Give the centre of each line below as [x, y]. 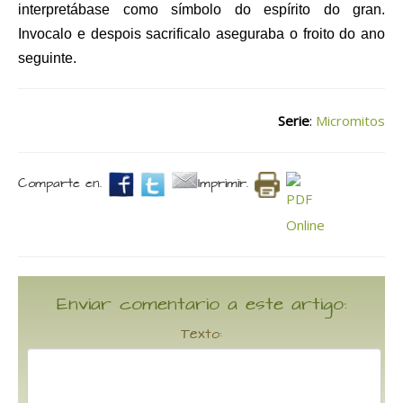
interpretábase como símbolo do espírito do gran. [201, 10]
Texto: [201, 335]
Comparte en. [60, 184]
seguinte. [49, 58]
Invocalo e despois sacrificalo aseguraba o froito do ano [201, 34]
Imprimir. [223, 184]
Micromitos [350, 121]
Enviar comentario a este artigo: [201, 305]
